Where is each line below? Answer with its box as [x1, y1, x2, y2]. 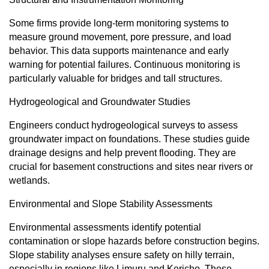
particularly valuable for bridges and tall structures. [9, 73, 222, 83]
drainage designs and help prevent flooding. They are [9, 147, 236, 158]
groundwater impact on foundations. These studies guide [9, 133, 250, 144]
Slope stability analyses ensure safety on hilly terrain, [9, 249, 234, 260]
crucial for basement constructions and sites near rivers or [9, 161, 253, 172]
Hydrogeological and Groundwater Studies [9, 96, 190, 107]
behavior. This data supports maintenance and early [9, 45, 229, 56]
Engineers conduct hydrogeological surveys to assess [9, 119, 238, 130]
